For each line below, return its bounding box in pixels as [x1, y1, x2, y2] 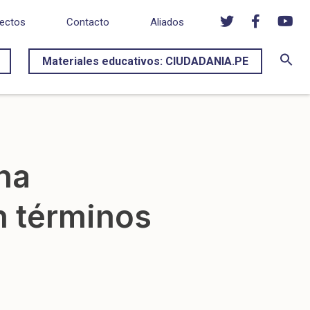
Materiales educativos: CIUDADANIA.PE [42, 55, 248, 68]
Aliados [150, 16, 184, 29]
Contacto [66, 16, 109, 29]
